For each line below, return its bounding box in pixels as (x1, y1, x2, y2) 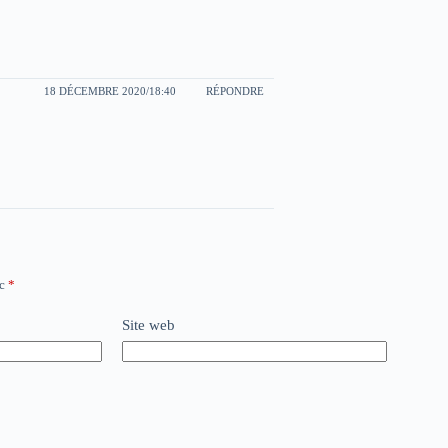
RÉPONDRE (206, 85, 264, 98)
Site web (122, 316, 175, 333)
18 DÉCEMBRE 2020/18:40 (44, 85, 176, 98)
